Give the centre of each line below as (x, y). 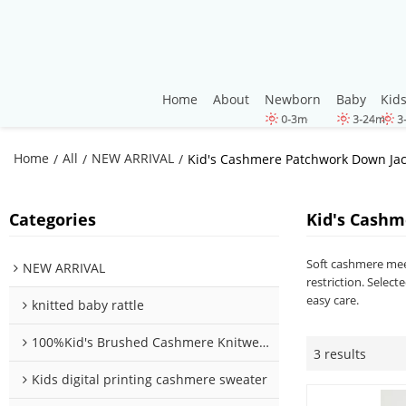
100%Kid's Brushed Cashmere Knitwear (145, 343)
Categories (53, 220)
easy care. (332, 300)
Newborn (292, 99)
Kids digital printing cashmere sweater (150, 380)
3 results (339, 353)
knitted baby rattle (88, 305)
